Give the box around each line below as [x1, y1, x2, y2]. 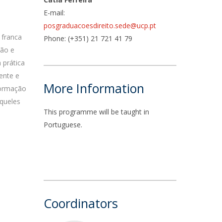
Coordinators [44, 195, 118, 212]
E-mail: [44, 8, 67, 17]
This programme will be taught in [44, 107, 150, 116]
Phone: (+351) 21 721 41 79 [44, 34, 133, 43]
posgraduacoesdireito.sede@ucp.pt [44, 21, 157, 30]
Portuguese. [44, 120, 85, 129]
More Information [44, 80, 145, 97]
